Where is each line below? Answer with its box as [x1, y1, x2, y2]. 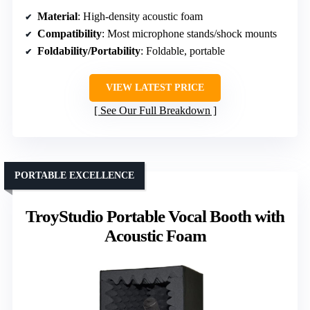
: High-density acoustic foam [77, 10, 203, 22]
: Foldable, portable [140, 44, 225, 57]
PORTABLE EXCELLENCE [15, 170, 134, 181]
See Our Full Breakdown [100, 104, 210, 116]
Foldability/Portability [37, 44, 140, 57]
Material [37, 10, 77, 22]
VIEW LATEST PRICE [106, 82, 204, 93]
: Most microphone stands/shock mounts [102, 27, 277, 39]
